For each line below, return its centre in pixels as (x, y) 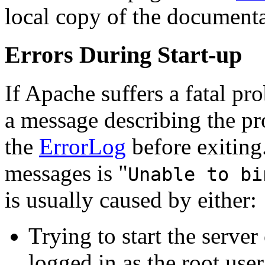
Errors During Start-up (123, 54)
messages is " (66, 173)
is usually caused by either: (131, 199)
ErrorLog (83, 146)
